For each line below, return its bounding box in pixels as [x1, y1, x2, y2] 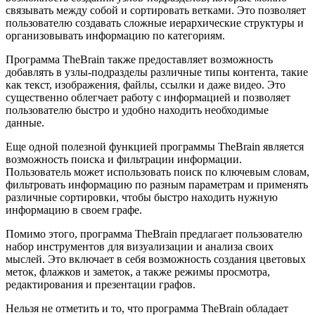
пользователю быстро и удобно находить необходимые [6, 104, 269, 117]
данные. [6, 117, 44, 129]
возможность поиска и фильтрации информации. [6, 153, 242, 166]
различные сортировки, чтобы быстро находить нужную [6, 191, 278, 204]
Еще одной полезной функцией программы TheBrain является [6, 141, 304, 153]
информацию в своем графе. [6, 204, 142, 217]
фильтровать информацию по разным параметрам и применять [6, 179, 308, 191]
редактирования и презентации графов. [6, 278, 195, 291]
